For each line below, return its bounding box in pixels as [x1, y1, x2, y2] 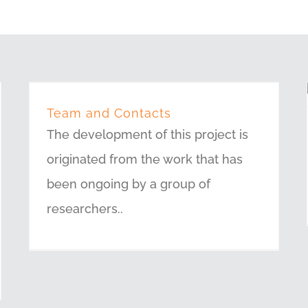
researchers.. [47, 201, 124, 216]
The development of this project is [47, 127, 249, 142]
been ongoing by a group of [47, 177, 211, 191]
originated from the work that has [47, 152, 243, 166]
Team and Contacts [47, 106, 172, 120]
